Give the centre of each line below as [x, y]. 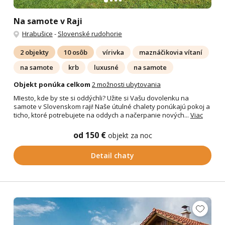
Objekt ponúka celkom [52, 85]
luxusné [106, 67]
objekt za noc [130, 136]
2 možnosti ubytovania [126, 85]
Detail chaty [113, 156]
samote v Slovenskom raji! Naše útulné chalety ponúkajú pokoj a [111, 107]
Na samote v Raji [48, 21]
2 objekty [34, 52]
